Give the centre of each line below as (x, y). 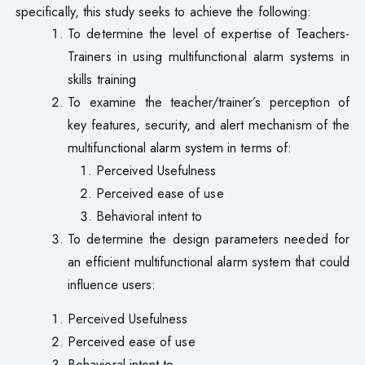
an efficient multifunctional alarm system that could (209, 261)
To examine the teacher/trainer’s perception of (209, 101)
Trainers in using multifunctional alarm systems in (209, 56)
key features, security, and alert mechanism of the (209, 124)
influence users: (112, 284)
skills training (102, 79)
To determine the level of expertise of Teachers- (209, 33)
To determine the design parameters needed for (209, 238)
